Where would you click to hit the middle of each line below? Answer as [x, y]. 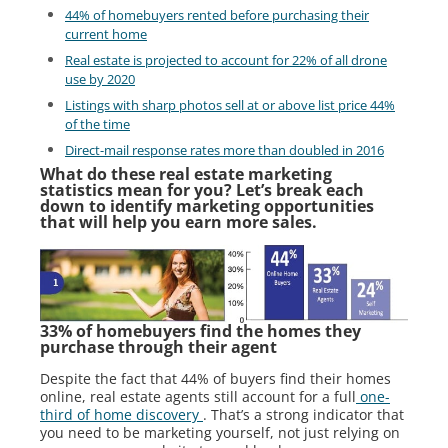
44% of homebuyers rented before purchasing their [217, 15]
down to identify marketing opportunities [207, 206]
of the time [97, 124]
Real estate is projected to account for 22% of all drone [226, 60]
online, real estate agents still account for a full [198, 397]
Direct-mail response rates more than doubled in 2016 [224, 150]
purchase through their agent [158, 347]
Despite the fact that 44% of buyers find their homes [215, 379]
